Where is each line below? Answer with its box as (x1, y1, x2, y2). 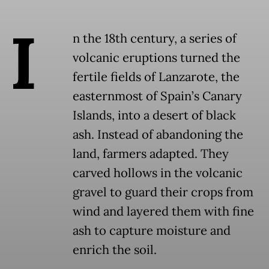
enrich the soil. (73, 242, 160, 258)
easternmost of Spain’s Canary (73, 88, 242, 104)
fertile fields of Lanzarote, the (73, 69, 240, 85)
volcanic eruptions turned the (73, 50, 240, 66)
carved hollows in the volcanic (73, 165, 243, 181)
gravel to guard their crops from (73, 184, 253, 201)
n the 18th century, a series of (73, 31, 237, 47)
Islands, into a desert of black (73, 107, 236, 124)
